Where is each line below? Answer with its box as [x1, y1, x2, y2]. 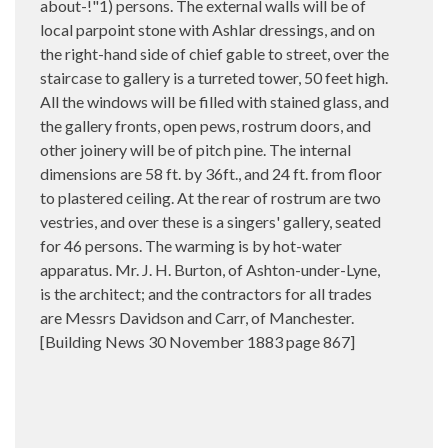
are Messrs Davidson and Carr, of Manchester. [40, 307, 354, 327]
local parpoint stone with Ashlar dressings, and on [40, 19, 375, 39]
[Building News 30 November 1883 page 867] [40, 331, 355, 351]
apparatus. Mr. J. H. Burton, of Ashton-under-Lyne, [40, 259, 380, 279]
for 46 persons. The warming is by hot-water [40, 235, 342, 255]
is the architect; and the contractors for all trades [40, 283, 372, 303]
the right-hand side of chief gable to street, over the [40, 43, 389, 63]
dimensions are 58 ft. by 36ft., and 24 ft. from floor [40, 163, 382, 183]
